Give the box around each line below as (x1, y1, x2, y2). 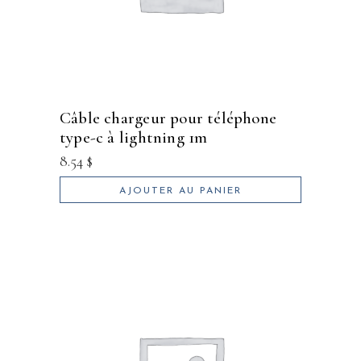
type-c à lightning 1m (60, 127, 208, 148)
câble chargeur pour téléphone (60, 108, 72, 129)
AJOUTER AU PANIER (119, 186, 242, 197)
